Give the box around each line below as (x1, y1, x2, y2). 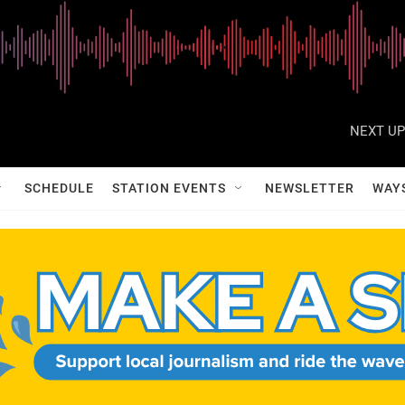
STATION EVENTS (112, 181, 226, 195)
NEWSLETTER (265, 181, 354, 195)
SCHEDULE (24, 181, 94, 195)
